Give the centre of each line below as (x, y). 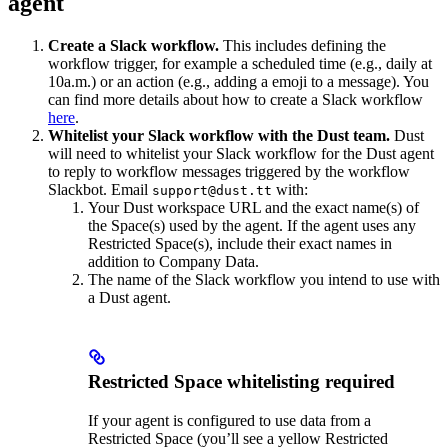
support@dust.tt (212, 191)
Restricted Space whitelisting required (241, 381)
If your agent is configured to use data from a (229, 420)
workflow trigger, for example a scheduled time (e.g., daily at (240, 64)
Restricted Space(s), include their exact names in (240, 244)
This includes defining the (302, 46)
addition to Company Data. (173, 262)
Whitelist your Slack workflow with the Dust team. (219, 136)
